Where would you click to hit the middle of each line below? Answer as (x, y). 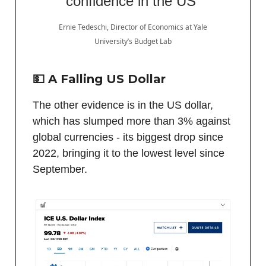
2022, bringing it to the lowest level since (129, 153)
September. (60, 169)
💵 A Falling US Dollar (99, 79)
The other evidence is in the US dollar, (123, 105)
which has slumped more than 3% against (132, 121)
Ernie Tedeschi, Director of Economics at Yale (133, 27)
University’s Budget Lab (133, 41)
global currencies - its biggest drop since (128, 137)
